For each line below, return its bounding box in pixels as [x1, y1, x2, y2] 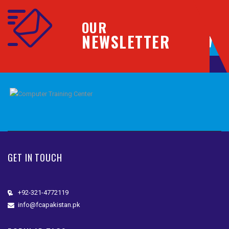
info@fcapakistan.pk [18, 201, 80, 209]
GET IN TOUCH [8, 151, 62, 165]
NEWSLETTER [82, 30, 170, 53]
